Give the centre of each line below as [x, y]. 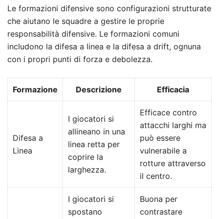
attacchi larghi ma [173, 125]
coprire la [86, 157]
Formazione [35, 89]
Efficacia [173, 89]
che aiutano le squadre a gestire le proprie [86, 21]
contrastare [161, 211]
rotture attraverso [173, 163]
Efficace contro [168, 112]
